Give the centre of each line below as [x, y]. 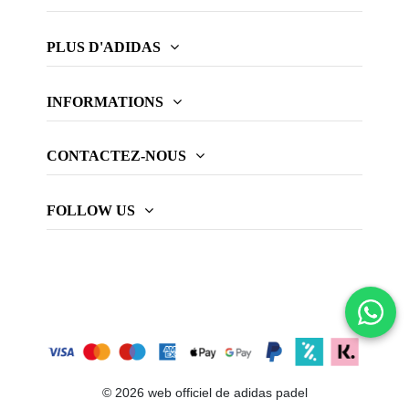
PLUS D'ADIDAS [103, 47]
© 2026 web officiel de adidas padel [204, 392]
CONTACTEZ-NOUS [116, 156]
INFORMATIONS [105, 101]
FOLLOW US [90, 211]
